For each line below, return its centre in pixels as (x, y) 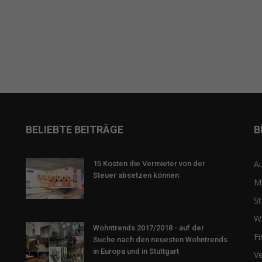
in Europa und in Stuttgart (136, 251)
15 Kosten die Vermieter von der (149, 164)
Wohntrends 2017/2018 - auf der (149, 228)
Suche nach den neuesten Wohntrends (160, 240)
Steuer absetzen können (136, 175)
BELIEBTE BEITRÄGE (75, 130)
